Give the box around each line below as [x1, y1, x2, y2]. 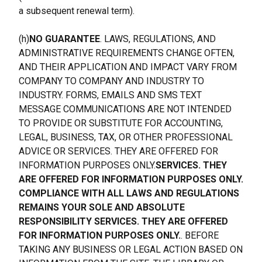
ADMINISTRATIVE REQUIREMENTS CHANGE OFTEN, [19, 47, 235, 58]
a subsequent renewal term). [19, 5, 135, 16]
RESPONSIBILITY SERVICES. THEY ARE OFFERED [19, 216, 228, 227]
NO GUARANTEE [29, 33, 100, 44]
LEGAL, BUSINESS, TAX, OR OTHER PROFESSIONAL [19, 132, 233, 143]
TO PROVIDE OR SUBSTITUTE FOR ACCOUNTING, [19, 118, 223, 129]
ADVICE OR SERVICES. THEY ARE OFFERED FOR [19, 146, 218, 157]
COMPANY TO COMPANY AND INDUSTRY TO [19, 75, 204, 87]
